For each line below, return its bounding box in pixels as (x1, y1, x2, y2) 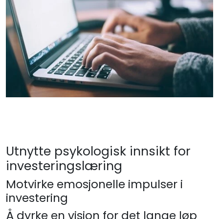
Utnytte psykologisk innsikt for (6, 143, 191, 160)
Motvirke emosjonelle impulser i (6, 176, 183, 193)
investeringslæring (6, 157, 122, 175)
